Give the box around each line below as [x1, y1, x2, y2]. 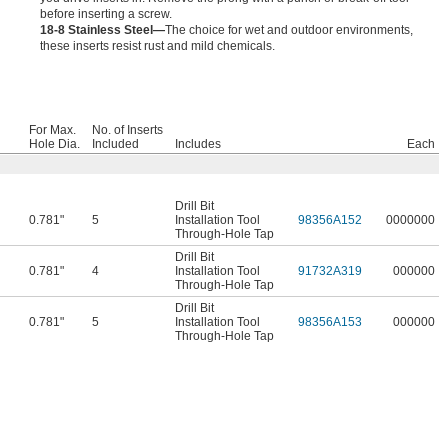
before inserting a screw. [40, 7, 172, 22]
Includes [175, 137, 221, 152]
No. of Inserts [92, 123, 163, 138]
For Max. [29, 123, 76, 138]
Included [92, 137, 139, 152]
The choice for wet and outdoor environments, [165, 23, 413, 38]
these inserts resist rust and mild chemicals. [40, 39, 275, 54]
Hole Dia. [29, 137, 80, 152]
